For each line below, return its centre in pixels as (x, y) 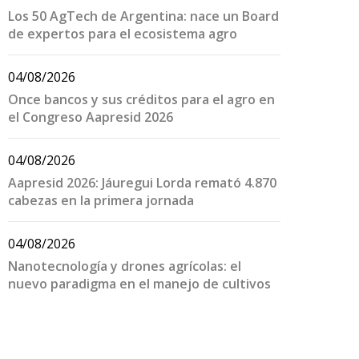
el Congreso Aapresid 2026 (91, 117)
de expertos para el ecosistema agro (123, 34)
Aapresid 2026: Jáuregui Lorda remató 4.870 (142, 183)
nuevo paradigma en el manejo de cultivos (139, 284)
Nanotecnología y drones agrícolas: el (125, 266)
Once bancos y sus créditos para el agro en (141, 99)
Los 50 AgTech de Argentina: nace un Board (143, 16)
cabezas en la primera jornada (101, 200)
